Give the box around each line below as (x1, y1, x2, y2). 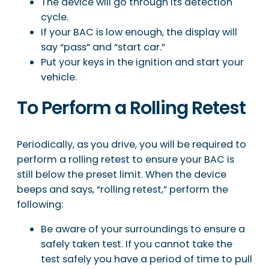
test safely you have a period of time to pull (41, 252, 252, 267)
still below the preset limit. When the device (17, 167, 226, 181)
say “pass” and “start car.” (41, 40, 165, 54)
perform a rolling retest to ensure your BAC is (17, 152, 234, 166)
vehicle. (41, 70, 77, 84)
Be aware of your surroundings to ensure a (41, 222, 245, 237)
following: (17, 197, 63, 211)
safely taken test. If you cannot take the (41, 237, 232, 252)
